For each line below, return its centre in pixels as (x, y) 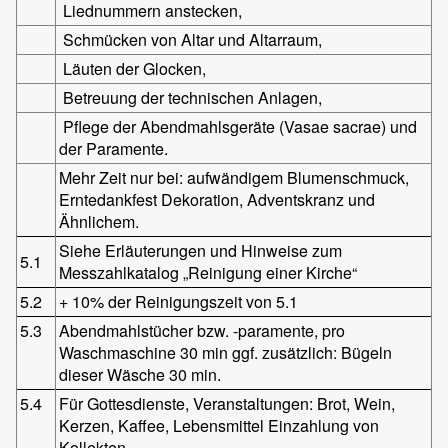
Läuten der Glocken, (133, 68)
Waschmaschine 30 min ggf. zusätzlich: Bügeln (226, 352)
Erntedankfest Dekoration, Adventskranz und (217, 199)
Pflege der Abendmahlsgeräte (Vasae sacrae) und (238, 126)
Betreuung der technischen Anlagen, (191, 97)
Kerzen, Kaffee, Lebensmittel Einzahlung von (219, 425)
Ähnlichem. (99, 221)
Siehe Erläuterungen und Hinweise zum (201, 250)
